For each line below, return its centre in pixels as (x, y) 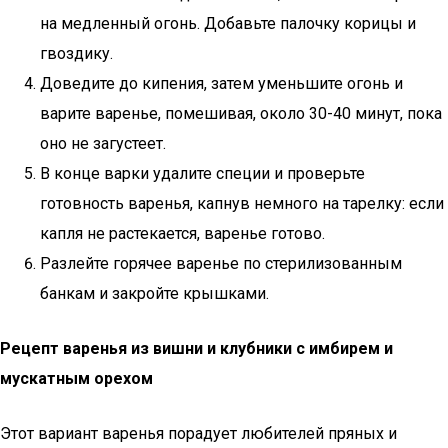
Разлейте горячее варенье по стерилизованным (221, 263)
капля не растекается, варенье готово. (182, 233)
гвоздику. (76, 53)
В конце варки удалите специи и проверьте (202, 173)
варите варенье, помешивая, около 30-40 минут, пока (241, 113)
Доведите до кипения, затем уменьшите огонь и (221, 83)
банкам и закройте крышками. (154, 293)
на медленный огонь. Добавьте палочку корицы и (228, 23)
